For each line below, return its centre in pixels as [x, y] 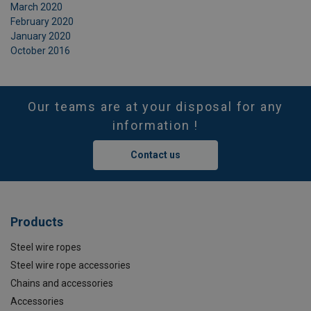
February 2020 [42, 22]
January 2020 [41, 36]
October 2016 [40, 51]
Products [37, 222]
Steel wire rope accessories [70, 265]
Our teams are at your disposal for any [155, 107]
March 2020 [36, 7]
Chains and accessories [62, 283]
